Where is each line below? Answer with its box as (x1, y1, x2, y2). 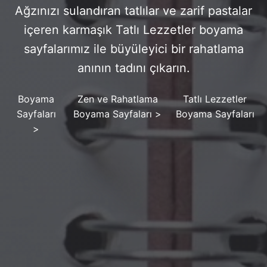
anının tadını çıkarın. (77, 60, 190, 75)
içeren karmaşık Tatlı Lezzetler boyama (24, 22, 243, 37)
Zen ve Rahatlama (77, 92, 158, 105)
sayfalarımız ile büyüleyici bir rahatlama (23, 41, 244, 56)
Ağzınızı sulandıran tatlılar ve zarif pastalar (15, 3, 252, 18)
